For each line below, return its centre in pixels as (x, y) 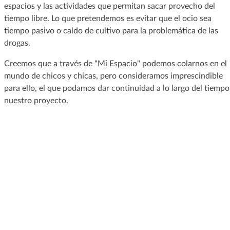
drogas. (17, 43)
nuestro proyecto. (36, 100)
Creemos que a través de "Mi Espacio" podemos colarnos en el (115, 63)
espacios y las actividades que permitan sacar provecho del (109, 6)
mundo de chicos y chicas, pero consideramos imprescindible (113, 76)
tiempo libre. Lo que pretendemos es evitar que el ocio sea (108, 18)
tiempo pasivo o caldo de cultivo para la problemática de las (111, 31)
